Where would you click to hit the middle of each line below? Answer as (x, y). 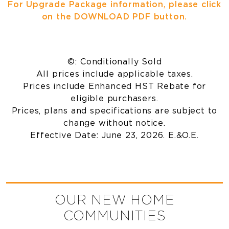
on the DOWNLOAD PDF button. (114, 16)
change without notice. (114, 122)
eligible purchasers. (114, 98)
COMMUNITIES (114, 215)
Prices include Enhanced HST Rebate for (114, 86)
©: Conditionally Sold (114, 61)
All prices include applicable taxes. (114, 73)
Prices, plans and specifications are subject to (114, 110)
